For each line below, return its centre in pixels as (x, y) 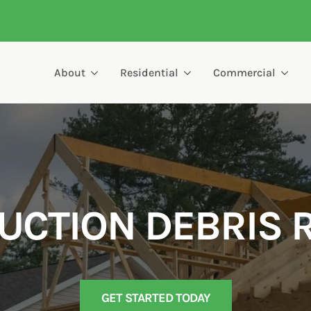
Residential (149, 72)
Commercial (244, 72)
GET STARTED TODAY (155, 298)
